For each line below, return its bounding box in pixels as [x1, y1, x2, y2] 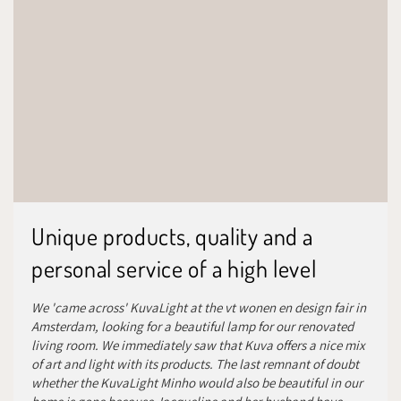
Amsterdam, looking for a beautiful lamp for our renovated [31, 318, 354, 335]
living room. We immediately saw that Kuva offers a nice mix [31, 337, 365, 354]
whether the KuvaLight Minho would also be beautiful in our [31, 374, 363, 391]
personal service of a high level [31, 253, 317, 283]
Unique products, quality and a [31, 221, 313, 251]
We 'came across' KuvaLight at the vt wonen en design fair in [31, 299, 366, 316]
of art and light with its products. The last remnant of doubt [31, 355, 359, 372]
